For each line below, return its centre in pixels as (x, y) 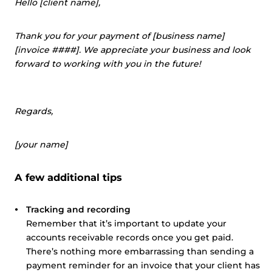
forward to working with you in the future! (108, 64)
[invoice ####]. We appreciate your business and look (133, 50)
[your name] (41, 144)
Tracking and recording (78, 209)
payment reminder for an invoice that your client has (143, 265)
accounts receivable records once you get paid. (130, 237)
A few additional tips (68, 177)
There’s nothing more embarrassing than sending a (140, 251)
